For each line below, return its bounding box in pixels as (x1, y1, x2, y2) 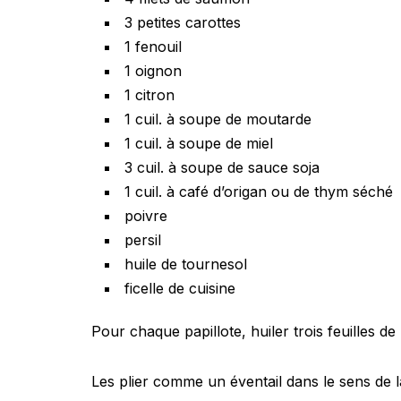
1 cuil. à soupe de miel (124, 134, 273, 152)
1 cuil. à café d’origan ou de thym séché (124, 183, 393, 200)
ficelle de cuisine (124, 279, 235, 297)
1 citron (124, 86, 175, 104)
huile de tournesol (124, 255, 247, 273)
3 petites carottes (124, 13, 241, 31)
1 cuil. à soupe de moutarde (124, 110, 311, 128)
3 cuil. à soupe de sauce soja (124, 158, 320, 176)
